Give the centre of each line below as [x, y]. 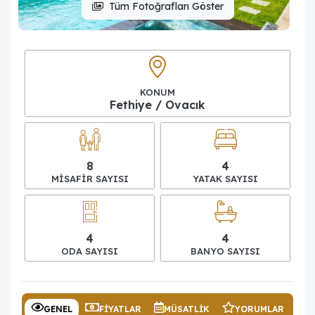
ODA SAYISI [90, 251]
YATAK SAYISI [225, 178]
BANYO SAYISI [225, 251]
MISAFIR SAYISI [90, 178]
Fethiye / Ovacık [157, 104]
